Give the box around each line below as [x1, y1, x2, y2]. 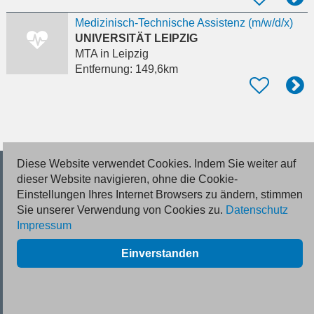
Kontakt [11, 227, 48, 240]
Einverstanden [121, 247, 199, 259]
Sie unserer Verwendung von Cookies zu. [17, 204, 226, 216]
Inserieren [11, 199, 60, 212]
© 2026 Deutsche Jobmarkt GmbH [12, 163, 165, 175]
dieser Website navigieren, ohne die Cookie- [17, 173, 238, 185]
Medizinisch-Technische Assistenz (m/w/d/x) [74, 17, 293, 29]
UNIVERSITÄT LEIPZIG [74, 32, 198, 45]
